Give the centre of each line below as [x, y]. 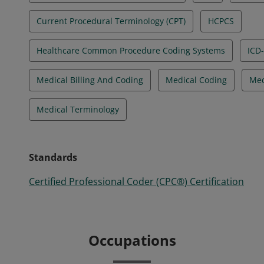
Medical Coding [196, 80]
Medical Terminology [78, 109]
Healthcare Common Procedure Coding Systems [131, 50]
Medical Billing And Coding [90, 80]
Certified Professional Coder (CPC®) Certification [136, 181]
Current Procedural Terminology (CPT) [111, 21]
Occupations [132, 240]
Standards [53, 157]
